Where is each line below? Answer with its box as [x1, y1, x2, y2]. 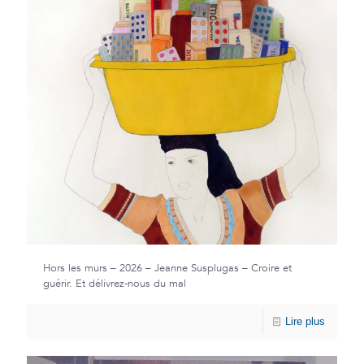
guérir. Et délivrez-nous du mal [43, 276, 186, 292]
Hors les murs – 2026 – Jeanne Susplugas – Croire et [43, 261, 292, 276]
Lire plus [285, 315, 325, 328]
